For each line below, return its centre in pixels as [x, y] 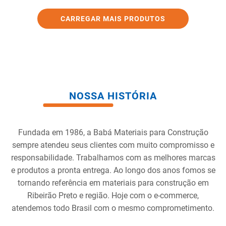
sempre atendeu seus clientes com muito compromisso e [113, 145]
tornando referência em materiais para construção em [113, 183]
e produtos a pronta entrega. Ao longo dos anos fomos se [113, 170]
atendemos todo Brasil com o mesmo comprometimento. [113, 208]
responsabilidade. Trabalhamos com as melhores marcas [113, 157]
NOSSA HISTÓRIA [113, 96]
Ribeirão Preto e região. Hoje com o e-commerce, [113, 195]
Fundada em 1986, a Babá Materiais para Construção [113, 132]
